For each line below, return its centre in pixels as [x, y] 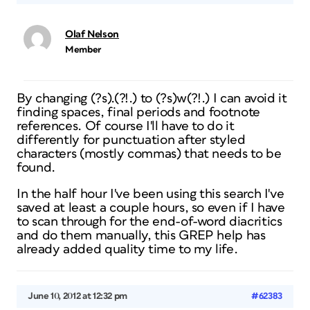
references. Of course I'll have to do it [126, 126]
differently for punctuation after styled [131, 140]
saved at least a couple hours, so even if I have [151, 208]
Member [83, 50]
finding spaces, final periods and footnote [138, 112]
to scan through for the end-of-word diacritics [149, 222]
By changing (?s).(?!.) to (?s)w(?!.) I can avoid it [152, 99]
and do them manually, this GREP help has [141, 236]
